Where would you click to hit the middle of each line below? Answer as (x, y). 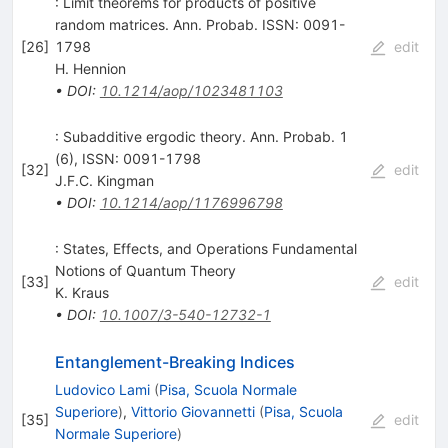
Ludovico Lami (102, 390)
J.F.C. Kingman (104, 181)
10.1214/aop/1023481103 (191, 91)
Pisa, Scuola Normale (227, 390)
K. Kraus (81, 293)
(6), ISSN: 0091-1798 (127, 159)
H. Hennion (90, 69)
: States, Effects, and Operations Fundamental (205, 249)
